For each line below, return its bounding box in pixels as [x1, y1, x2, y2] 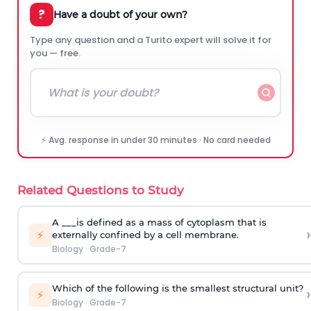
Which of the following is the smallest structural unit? [51, 282, 303, 294]
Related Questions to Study [17, 183, 184, 197]
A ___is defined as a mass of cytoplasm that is [51, 216, 267, 228]
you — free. [30, 47, 81, 60]
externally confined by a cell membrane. [51, 228, 239, 240]
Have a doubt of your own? [53, 8, 187, 21]
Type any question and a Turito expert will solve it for [30, 33, 271, 47]
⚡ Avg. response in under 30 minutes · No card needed [40, 134, 271, 146]
